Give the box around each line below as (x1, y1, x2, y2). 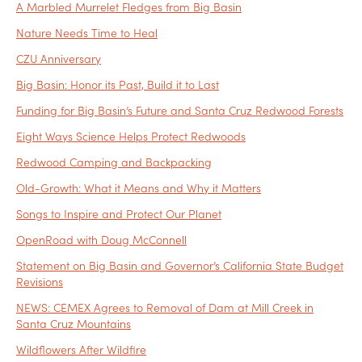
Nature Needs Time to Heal (16, 24, 158, 41)
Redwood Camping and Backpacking (16, 154, 212, 170)
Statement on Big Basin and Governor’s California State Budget (16, 257, 343, 274)
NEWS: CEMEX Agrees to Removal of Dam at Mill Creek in (16, 299, 314, 316)
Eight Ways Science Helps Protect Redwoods (16, 128, 246, 145)
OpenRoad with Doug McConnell (16, 231, 187, 248)
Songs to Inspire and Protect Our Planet (16, 205, 221, 222)
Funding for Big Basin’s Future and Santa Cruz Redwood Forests (16, 102, 343, 119)
